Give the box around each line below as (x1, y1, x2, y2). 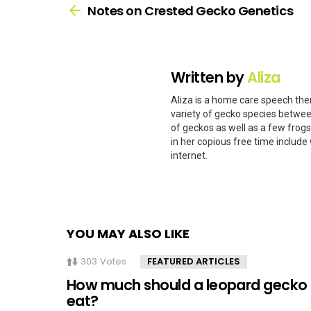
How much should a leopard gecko (67, 275, 308, 296)
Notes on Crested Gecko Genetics (87, 1, 294, 19)
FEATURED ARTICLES (147, 255, 240, 269)
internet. (171, 150, 208, 162)
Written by (171, 67, 248, 87)
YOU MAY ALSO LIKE (67, 225, 190, 243)
